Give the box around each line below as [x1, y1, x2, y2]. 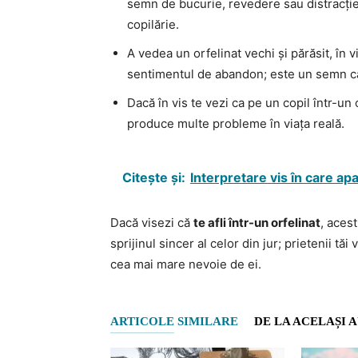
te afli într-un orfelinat [193, 214, 320, 230]
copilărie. [127, 16, 179, 32]
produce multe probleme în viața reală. [127, 115, 344, 131]
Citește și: [122, 169, 185, 185]
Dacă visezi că [110, 214, 193, 230]
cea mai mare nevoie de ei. [110, 256, 261, 272]
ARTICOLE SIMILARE [110, 314, 238, 328]
